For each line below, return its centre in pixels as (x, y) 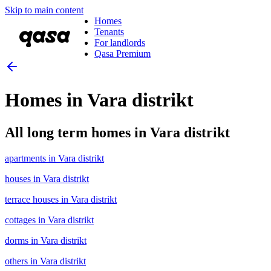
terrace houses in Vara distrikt (61, 199)
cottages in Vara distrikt (49, 220)
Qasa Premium (122, 54)
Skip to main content (44, 10)
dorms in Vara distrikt (46, 240)
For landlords (120, 43)
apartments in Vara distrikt (54, 158)
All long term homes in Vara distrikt (117, 132)
